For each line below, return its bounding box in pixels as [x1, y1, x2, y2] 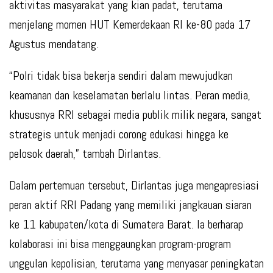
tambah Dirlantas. [79, 146, 161, 162]
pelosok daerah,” [9, 146, 79, 162]
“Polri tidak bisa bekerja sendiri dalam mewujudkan [9, 68, 233, 84]
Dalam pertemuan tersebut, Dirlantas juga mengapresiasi [9, 177, 259, 194]
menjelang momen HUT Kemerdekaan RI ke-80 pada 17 [9, 16, 250, 33]
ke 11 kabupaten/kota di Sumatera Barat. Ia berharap [9, 216, 243, 233]
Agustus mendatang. [9, 36, 99, 52]
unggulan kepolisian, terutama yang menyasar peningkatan [9, 255, 264, 272]
